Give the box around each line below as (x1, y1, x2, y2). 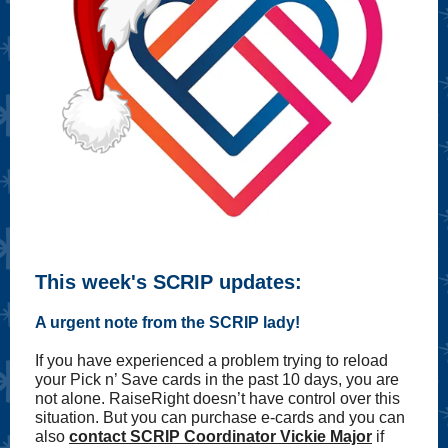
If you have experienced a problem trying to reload (35, 352, 388, 369)
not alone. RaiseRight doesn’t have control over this (35, 390, 400, 407)
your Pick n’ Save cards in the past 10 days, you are (35, 371, 399, 388)
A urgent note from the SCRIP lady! (35, 314, 300, 331)
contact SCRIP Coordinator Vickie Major (69, 428, 372, 445)
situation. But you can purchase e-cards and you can (35, 409, 405, 426)
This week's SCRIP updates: (35, 271, 302, 293)
